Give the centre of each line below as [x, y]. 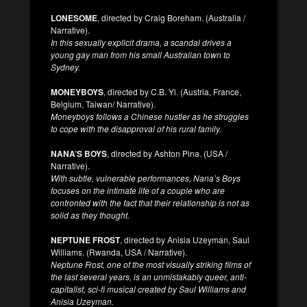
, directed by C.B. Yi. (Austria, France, [172, 91]
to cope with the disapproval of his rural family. [136, 128]
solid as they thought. [90, 214]
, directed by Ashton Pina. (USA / [167, 153]
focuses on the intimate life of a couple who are [138, 190]
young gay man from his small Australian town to [140, 54]
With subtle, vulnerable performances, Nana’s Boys [146, 177]
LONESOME [74, 17]
